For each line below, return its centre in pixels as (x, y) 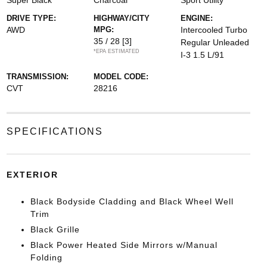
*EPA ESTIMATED (116, 51)
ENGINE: (197, 18)
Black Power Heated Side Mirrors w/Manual (124, 245)
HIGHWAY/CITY (121, 18)
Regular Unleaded (215, 42)
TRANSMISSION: (37, 77)
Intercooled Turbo (214, 30)
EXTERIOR (32, 175)
